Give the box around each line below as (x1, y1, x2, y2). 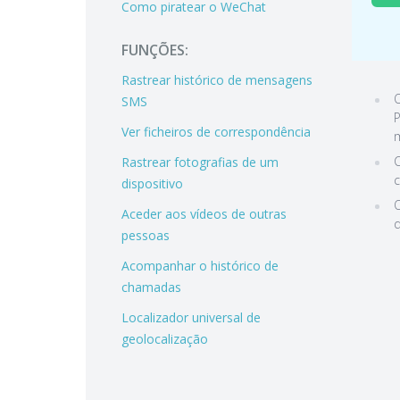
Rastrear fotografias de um (121, 154, 279, 171)
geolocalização (121, 330, 208, 347)
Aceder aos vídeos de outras (121, 205, 287, 222)
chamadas (121, 279, 181, 296)
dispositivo (121, 175, 183, 192)
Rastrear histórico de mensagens (121, 71, 312, 88)
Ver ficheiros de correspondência (121, 123, 311, 140)
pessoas (121, 227, 170, 244)
